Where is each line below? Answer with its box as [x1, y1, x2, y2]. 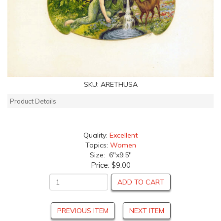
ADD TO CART [117, 177, 164, 186]
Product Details [10, 97, 56, 105]
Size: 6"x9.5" [89, 150, 132, 159]
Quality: [83, 130, 110, 140]
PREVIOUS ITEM [57, 206, 109, 215]
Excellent [110, 130, 138, 140]
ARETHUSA [100, 79, 138, 89]
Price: [90, 160, 111, 170]
